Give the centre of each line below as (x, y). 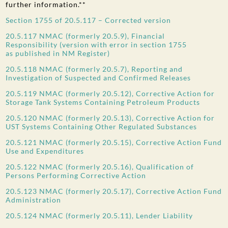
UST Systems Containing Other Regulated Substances (102, 126)
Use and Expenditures (45, 151)
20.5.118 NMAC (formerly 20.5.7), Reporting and (94, 69)
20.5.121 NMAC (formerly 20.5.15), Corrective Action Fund (114, 142)
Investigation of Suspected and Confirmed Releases (98, 77)
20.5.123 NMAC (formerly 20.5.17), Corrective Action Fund (114, 191)
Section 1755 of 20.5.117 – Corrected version (89, 20)
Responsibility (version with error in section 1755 (96, 44)
